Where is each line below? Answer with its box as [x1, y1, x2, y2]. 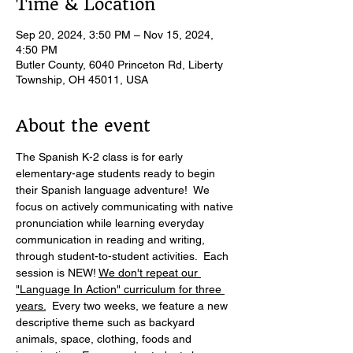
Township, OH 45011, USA [16, 73, 148, 86]
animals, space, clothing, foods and [16, 333, 195, 345]
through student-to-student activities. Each [16, 250, 232, 262]
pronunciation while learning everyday [16, 217, 207, 229]
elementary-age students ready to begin [16, 167, 218, 180]
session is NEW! [16, 266, 98, 279]
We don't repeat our [98, 266, 201, 279]
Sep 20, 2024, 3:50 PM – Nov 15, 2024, [16, 28, 214, 41]
